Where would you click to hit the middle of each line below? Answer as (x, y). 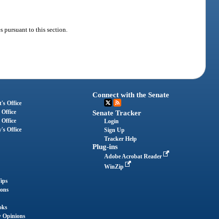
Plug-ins (105, 147)
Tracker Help (121, 139)
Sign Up (115, 130)
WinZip (115, 167)
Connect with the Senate (131, 95)
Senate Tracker (117, 113)
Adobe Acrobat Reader (134, 157)
